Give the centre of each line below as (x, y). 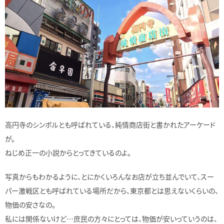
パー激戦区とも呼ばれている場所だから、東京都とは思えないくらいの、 (112, 191)
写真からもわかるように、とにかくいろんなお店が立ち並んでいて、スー (109, 177)
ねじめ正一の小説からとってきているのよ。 (68, 153)
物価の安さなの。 (30, 205)
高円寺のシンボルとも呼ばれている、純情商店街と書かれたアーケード (110, 125)
